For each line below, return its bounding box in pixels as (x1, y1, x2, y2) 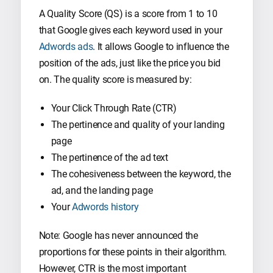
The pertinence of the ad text (51, 151, 168, 163)
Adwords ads (38, 40, 93, 52)
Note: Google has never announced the (38, 229, 198, 241)
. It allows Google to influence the (93, 40, 229, 52)
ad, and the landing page (51, 184, 153, 196)
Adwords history (72, 200, 139, 213)
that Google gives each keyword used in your (38, 24, 222, 36)
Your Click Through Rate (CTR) (51, 102, 177, 114)
